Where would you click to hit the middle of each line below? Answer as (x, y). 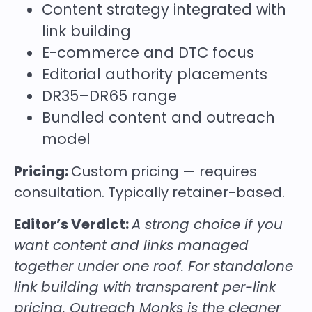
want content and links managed (131, 245)
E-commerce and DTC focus (148, 52)
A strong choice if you (207, 224)
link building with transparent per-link (145, 287)
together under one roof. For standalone (154, 266)
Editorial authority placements (155, 74)
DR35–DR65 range (109, 95)
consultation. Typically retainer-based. (149, 192)
